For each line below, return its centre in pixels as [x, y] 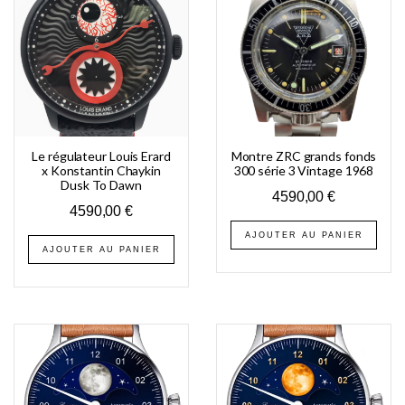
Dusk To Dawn [101, 184]
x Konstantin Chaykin [101, 170]
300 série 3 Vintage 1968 [304, 170]
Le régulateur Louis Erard [101, 155]
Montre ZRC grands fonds [304, 155]
